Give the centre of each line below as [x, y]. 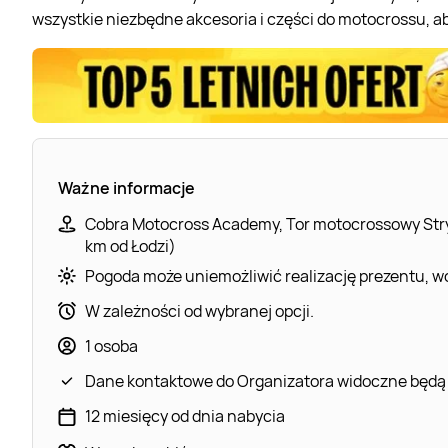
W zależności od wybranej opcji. [199, 310]
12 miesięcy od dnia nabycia [185, 415]
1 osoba [111, 345]
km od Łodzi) [130, 245]
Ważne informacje [126, 187]
